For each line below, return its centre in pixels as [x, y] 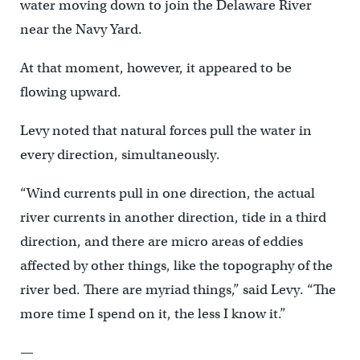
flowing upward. [70, 92]
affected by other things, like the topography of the [176, 266]
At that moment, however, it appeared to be [155, 68]
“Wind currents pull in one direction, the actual [167, 193]
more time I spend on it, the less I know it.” [153, 314]
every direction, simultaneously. [120, 155]
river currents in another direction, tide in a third [173, 217]
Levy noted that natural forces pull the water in [166, 131]
